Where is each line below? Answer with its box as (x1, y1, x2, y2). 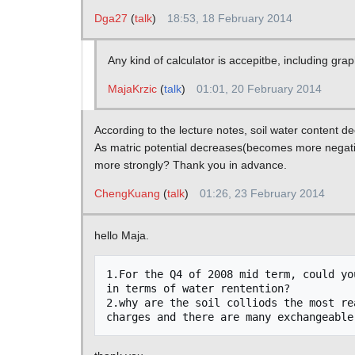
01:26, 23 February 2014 (199, 187, 325, 200)
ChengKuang (94, 187, 160, 200)
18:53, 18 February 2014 (166, 11, 292, 25)
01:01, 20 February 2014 (196, 82, 322, 95)
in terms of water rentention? (105, 282, 290, 296)
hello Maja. (94, 229, 149, 242)
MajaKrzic (107, 82, 157, 95)
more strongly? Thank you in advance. (94, 158, 287, 172)
